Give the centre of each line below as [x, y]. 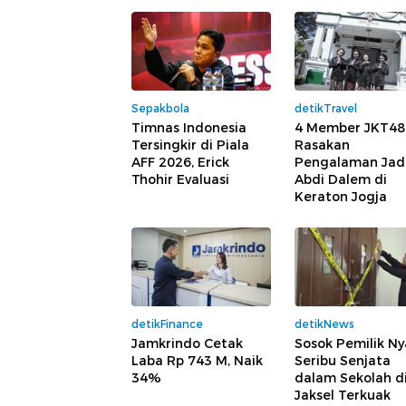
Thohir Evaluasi [180, 180]
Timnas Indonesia [189, 128]
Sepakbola [160, 109]
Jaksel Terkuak [343, 395]
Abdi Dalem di [341, 180]
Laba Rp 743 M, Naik [197, 360]
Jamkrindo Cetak [187, 343]
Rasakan [322, 145]
